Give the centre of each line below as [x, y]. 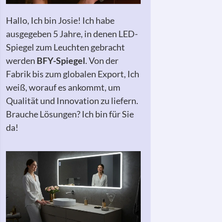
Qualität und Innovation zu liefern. [72, 101]
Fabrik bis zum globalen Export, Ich [73, 74]
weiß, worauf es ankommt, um [63, 87]
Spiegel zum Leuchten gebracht [65, 47]
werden [21, 60]
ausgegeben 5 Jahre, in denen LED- [72, 34]
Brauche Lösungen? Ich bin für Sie [70, 114]
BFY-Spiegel [61, 60]
